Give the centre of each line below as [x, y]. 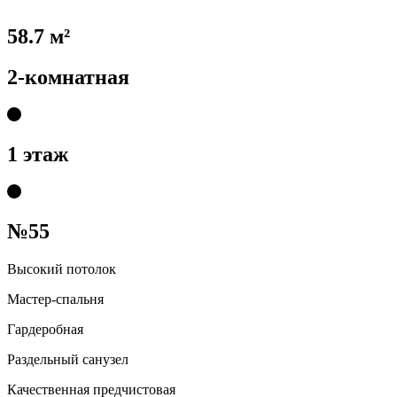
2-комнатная [68, 78]
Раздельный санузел [68, 359]
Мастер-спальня [55, 299]
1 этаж [38, 155]
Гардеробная [45, 329]
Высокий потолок [62, 269]
